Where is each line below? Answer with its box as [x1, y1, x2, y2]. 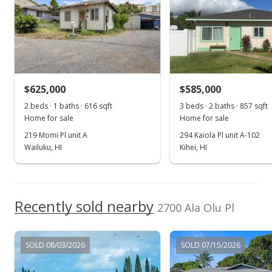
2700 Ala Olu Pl [157, 200, 234, 215]
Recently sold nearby [15, 196, 154, 216]
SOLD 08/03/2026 [25, 240, 85, 250]
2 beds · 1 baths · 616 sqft [24, 101, 112, 111]
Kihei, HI [180, 142, 207, 152]
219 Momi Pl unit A [24, 130, 87, 140]
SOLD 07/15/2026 [181, 240, 240, 250]
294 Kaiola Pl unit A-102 [180, 130, 260, 140]
